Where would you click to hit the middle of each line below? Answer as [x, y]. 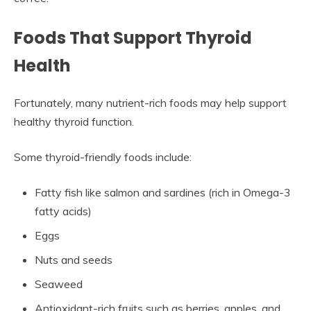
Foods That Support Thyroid [133, 38]
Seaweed [59, 284]
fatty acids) [63, 211]
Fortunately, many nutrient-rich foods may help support [150, 102]
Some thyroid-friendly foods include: [103, 157]
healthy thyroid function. [74, 121]
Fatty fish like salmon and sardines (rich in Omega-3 [163, 192]
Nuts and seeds [74, 259]
